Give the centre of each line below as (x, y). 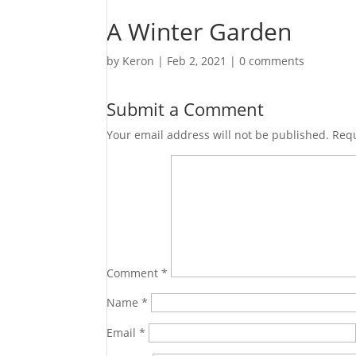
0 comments (272, 61)
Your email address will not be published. (218, 135)
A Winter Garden (199, 31)
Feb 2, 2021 (197, 61)
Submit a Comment (186, 109)
